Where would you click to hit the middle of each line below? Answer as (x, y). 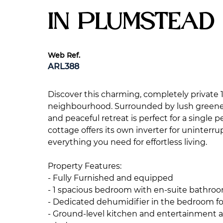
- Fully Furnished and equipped (111, 178)
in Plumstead (131, 23)
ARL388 (63, 66)
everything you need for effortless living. (127, 142)
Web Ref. (64, 55)
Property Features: (85, 166)
